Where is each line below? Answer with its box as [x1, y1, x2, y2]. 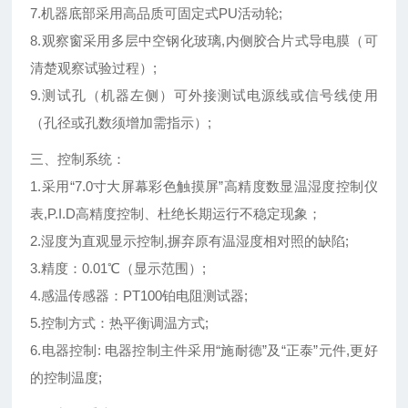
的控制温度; [30, 370, 103, 386]
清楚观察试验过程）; [30, 60, 158, 76]
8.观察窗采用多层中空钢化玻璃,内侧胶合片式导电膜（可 [30, 33, 378, 49]
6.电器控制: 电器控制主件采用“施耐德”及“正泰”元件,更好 [30, 342, 378, 359]
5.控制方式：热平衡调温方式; [30, 315, 209, 331]
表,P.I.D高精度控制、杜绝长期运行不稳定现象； [30, 206, 322, 222]
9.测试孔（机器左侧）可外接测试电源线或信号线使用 [30, 87, 378, 104]
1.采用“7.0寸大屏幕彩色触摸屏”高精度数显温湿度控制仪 [30, 178, 378, 195]
